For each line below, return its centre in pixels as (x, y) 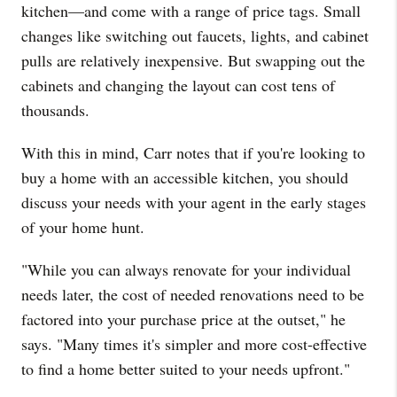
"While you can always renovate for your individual (186, 269)
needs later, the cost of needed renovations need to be (193, 294)
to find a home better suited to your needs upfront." (186, 369)
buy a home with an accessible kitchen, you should (185, 177)
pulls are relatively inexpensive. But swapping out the (193, 60)
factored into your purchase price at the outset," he (183, 319)
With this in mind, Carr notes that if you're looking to (193, 152)
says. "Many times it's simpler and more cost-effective (194, 344)
